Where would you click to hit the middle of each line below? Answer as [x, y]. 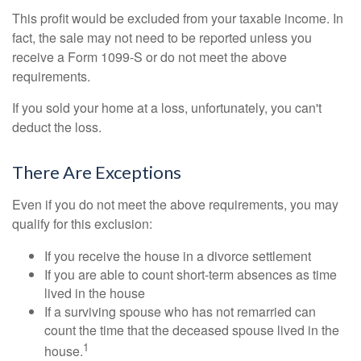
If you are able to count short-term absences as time [191, 274]
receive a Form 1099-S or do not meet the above [149, 56]
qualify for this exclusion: [82, 223]
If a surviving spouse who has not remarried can [180, 311]
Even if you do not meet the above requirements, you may [175, 204]
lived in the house [95, 293]
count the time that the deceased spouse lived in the [192, 330]
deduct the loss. [57, 127]
